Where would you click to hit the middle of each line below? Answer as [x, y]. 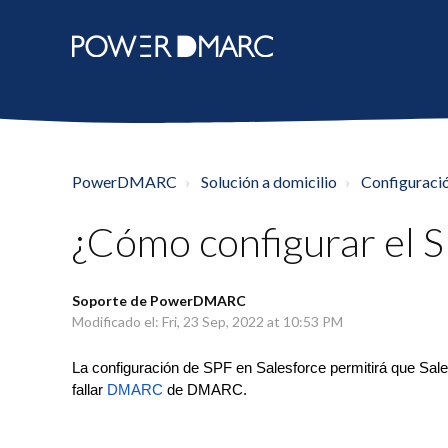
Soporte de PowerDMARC [159, 300]
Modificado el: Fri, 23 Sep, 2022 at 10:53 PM [207, 321]
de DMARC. [205, 390]
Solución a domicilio [269, 181]
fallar [89, 390]
